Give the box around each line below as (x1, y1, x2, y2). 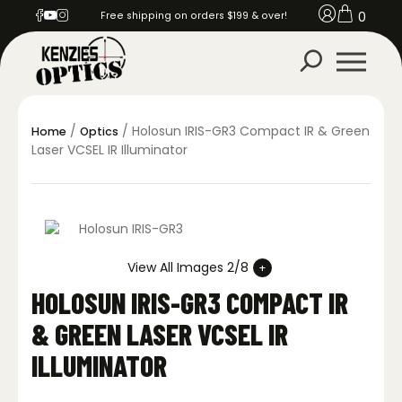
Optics (80, 124, 118, 139)
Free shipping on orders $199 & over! (100, 8, 288, 22)
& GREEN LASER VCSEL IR (31, 317, 288, 351)
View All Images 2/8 (127, 258, 249, 276)
